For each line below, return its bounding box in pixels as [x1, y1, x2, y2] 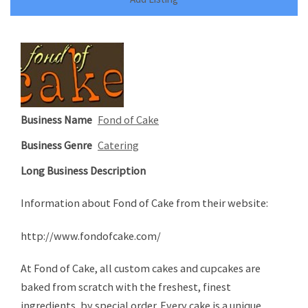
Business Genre [21, 138, 92, 153]
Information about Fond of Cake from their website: [21, 196, 268, 210]
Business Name [21, 113, 92, 127]
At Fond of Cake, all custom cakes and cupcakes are [21, 261, 261, 275]
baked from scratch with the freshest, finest [21, 279, 231, 294]
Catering [98, 138, 139, 153]
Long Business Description [21, 164, 146, 178]
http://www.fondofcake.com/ [21, 228, 161, 243]
